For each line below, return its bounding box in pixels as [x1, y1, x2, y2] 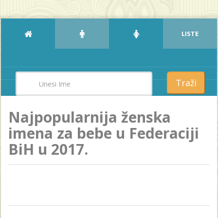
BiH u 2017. [8, 139, 88, 159]
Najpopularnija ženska [8, 107, 171, 127]
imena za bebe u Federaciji [8, 123, 199, 143]
